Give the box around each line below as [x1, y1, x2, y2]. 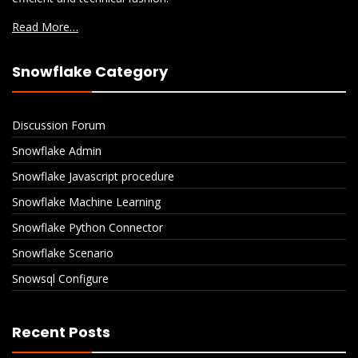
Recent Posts [12, 322, 110, 342]
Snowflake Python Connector [12, 220, 163, 235]
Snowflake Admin [12, 143, 101, 158]
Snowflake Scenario [12, 245, 113, 261]
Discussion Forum [12, 117, 105, 133]
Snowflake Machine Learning [12, 194, 161, 209]
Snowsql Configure [12, 271, 109, 286]
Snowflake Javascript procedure [12, 169, 174, 184]
